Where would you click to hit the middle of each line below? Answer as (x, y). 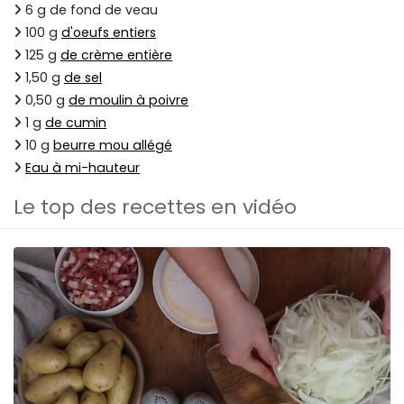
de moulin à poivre (129, 101)
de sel (83, 78)
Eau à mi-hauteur (83, 168)
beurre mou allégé (113, 146)
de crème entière (116, 55)
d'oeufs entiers (109, 33)
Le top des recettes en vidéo (155, 207)
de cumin (76, 123)
